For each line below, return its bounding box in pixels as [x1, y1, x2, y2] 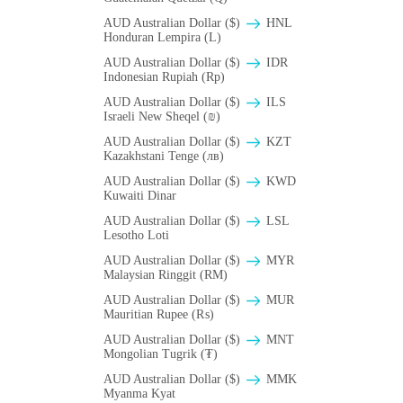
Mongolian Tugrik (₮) [103, 347, 218, 362]
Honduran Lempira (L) [103, 31, 221, 45]
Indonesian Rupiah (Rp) [103, 70, 225, 85]
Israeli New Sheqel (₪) [103, 110, 220, 124]
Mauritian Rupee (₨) [103, 308, 214, 322]
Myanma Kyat [103, 387, 175, 401]
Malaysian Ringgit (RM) [103, 268, 228, 282]
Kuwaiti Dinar [103, 189, 176, 203]
